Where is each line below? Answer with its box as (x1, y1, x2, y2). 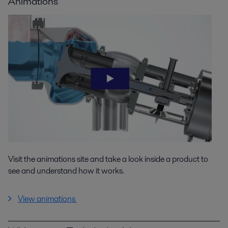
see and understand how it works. (8, 164, 126, 177)
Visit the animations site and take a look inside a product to (8, 153, 208, 165)
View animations (18, 192, 77, 205)
